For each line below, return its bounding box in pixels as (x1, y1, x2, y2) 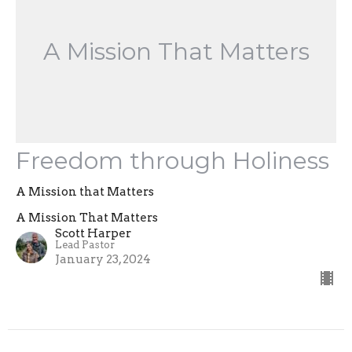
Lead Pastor (55, 238, 115, 251)
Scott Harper (55, 225, 131, 240)
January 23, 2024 (55, 251, 151, 266)
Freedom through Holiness (16, 145, 329, 175)
